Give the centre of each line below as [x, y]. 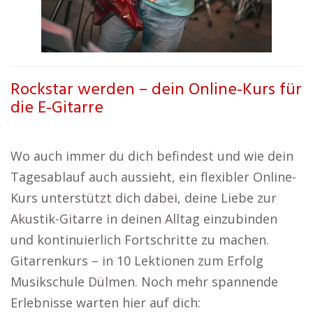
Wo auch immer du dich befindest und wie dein [152, 156]
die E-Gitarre [57, 108]
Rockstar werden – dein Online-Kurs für [156, 90]
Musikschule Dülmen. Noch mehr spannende [144, 282]
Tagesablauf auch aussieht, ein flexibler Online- [153, 177]
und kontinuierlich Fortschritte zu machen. [140, 240]
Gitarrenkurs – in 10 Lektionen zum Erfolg [137, 261]
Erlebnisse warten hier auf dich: [105, 303]
